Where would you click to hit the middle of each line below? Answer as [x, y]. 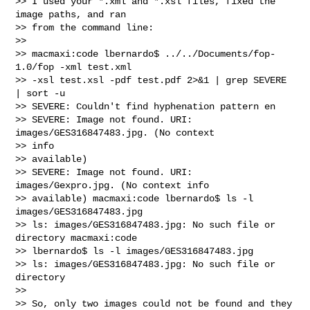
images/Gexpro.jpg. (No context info [112, 185]
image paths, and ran [74, 14]
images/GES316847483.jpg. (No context [118, 133]
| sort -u [40, 93]
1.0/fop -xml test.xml [76, 67]
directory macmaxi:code [79, 238]
